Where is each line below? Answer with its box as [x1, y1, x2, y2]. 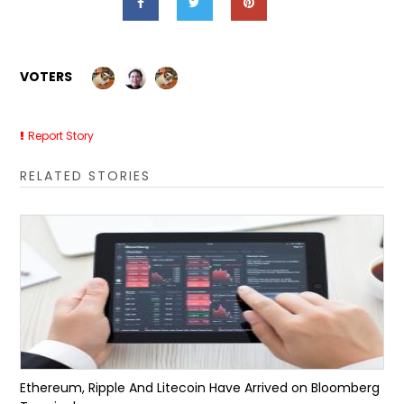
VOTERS [20, 68, 73, 87]
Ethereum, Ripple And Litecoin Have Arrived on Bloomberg [20, 379, 381, 398]
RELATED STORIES [20, 167, 151, 186]
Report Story [28, 128, 95, 144]
